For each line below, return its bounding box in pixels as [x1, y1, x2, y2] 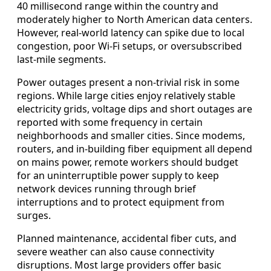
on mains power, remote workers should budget [17, 155, 238, 169]
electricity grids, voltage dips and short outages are [17, 102, 252, 116]
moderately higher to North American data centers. [17, 12, 252, 26]
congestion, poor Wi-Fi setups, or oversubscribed [17, 39, 242, 53]
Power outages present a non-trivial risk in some [17, 75, 240, 89]
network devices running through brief [17, 181, 196, 195]
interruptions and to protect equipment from [17, 195, 224, 209]
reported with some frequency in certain [17, 115, 203, 129]
